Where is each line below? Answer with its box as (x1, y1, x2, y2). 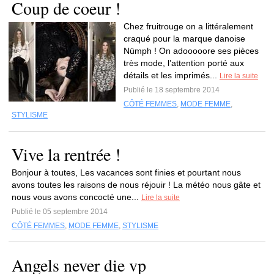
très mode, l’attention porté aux (124, 58, 244, 68)
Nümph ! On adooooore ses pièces (124, 46, 259, 56)
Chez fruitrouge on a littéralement (124, 21, 253, 31)
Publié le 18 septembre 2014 (124, 86, 220, 94)
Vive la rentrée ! (12, 143, 120, 166)
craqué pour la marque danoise (124, 34, 245, 43)
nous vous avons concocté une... (12, 192, 141, 202)
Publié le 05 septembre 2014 (12, 207, 108, 216)
